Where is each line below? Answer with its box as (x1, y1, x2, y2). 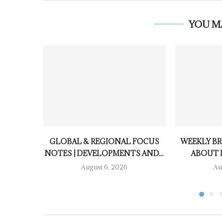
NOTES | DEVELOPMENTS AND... (45, 149, 164, 159)
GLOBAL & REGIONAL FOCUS (49, 137, 159, 147)
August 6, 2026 (81, 163, 128, 172)
